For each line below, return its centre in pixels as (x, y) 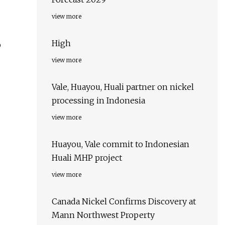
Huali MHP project (87, 158)
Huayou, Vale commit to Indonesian (121, 144)
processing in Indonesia (98, 101)
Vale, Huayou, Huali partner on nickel (123, 87)
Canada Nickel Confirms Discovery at (124, 202)
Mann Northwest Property (103, 215)
